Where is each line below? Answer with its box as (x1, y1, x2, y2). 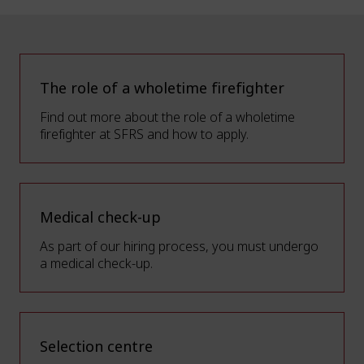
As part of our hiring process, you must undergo (40, 237, 318, 256)
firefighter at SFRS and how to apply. (40, 125, 249, 144)
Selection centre (40, 336, 153, 357)
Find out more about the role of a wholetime (40, 108, 295, 127)
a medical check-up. (40, 254, 153, 273)
